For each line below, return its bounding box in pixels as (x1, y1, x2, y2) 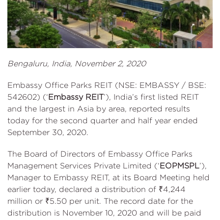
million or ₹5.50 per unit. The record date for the (7, 197, 193, 206)
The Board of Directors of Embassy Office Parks (7, 150, 192, 159)
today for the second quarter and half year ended (7, 116, 198, 125)
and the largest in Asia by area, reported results (7, 105, 190, 113)
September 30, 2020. (7, 128, 88, 137)
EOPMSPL (160, 162, 199, 170)
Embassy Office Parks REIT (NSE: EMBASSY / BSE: (7, 81, 206, 90)
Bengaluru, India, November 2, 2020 (7, 59, 146, 68)
